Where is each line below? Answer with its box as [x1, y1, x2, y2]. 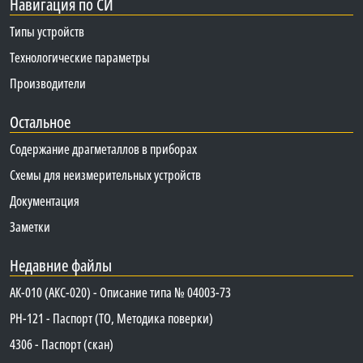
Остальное [10, 111, 70, 134]
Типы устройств [10, 23, 84, 41]
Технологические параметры [10, 49, 150, 67]
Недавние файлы [10, 254, 112, 277]
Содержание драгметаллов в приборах [10, 140, 197, 159]
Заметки [10, 218, 50, 237]
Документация [10, 192, 79, 211]
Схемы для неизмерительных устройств [10, 166, 201, 185]
